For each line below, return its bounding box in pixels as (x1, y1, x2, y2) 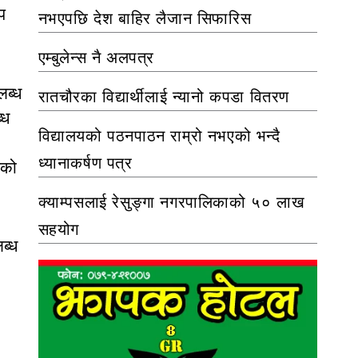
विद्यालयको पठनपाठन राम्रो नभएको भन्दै (38, 126, 280, 145)
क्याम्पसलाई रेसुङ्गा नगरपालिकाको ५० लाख (38, 193, 305, 211)
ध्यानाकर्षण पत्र (38, 153, 133, 172)
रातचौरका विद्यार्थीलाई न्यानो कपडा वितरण (38, 87, 290, 105)
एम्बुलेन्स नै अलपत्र (38, 48, 155, 66)
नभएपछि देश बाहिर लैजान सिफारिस (38, 9, 252, 27)
